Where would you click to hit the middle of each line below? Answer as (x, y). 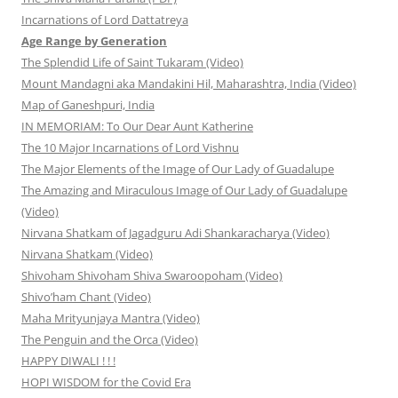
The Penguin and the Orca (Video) (110, 340)
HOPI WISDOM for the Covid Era (106, 382)
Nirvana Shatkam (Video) (87, 255)
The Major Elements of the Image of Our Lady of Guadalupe (178, 169)
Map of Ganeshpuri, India (88, 105)
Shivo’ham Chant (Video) (86, 297)
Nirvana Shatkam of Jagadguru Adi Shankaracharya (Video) (175, 233)
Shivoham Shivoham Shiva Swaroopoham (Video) (152, 276)
